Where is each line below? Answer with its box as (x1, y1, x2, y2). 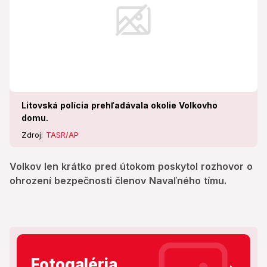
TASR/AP (46, 130, 79, 140)
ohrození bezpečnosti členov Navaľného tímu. (10, 175, 226, 187)
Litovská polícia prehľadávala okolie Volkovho (21, 100, 218, 111)
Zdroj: (21, 130, 46, 140)
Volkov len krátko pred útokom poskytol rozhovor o (10, 160, 253, 173)
